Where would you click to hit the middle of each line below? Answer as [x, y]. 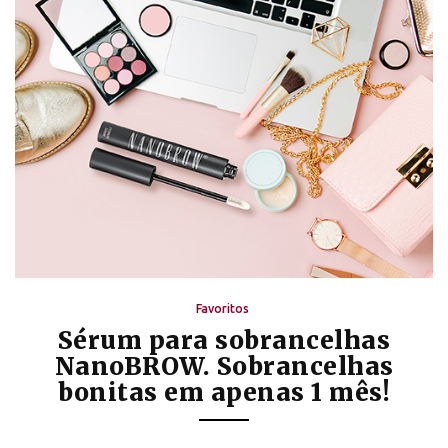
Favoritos [222, 309]
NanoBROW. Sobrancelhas [224, 367]
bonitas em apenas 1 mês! [224, 393]
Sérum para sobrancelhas [224, 341]
